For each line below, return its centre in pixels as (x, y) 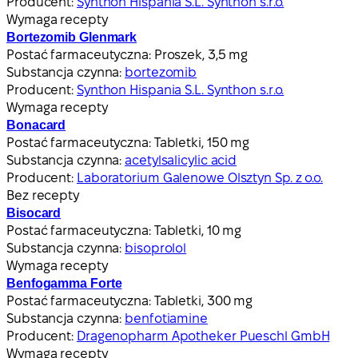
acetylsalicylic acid (181, 160)
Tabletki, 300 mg (203, 300)
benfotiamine (166, 318)
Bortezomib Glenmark (72, 37)
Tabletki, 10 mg (198, 230)
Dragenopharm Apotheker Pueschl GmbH (203, 336)
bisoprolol (156, 248)
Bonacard (36, 125)
